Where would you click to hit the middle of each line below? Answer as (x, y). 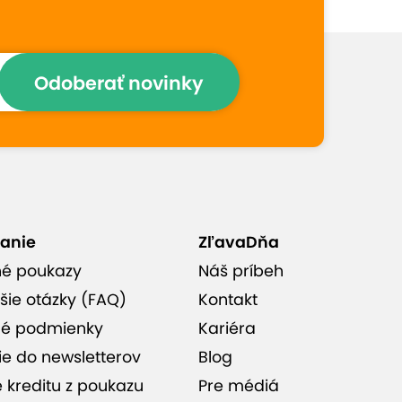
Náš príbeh (240, 271)
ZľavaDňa (238, 243)
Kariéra (227, 329)
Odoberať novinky (119, 83)
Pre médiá (238, 386)
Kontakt (227, 300)
